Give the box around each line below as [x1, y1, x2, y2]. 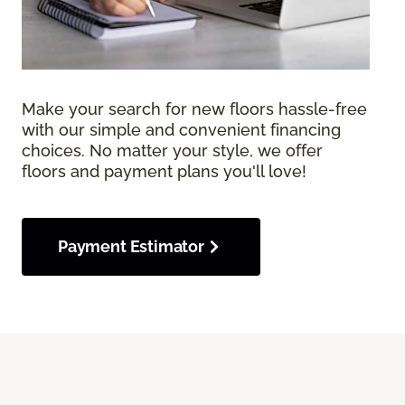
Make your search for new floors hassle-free [22, 99, 367, 119]
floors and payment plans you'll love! [22, 162, 306, 182]
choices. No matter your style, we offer [22, 141, 323, 161]
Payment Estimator [58, 237, 204, 257]
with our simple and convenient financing [22, 120, 341, 140]
